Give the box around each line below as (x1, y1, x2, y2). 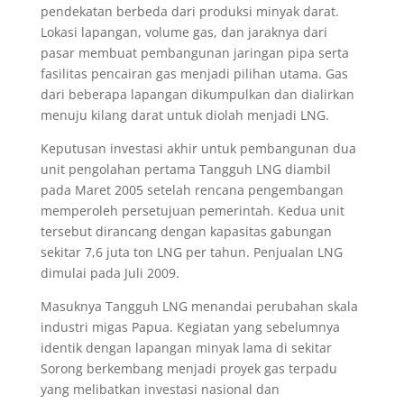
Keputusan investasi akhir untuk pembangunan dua (40, 139, 356, 157)
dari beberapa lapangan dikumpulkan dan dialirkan (40, 85, 354, 103)
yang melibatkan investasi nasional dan (40, 380, 280, 398)
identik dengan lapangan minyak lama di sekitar (40, 338, 332, 356)
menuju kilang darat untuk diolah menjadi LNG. (40, 106, 329, 124)
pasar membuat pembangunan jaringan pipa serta (40, 43, 349, 61)
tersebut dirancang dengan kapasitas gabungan (40, 222, 332, 240)
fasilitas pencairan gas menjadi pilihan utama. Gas (40, 64, 348, 82)
